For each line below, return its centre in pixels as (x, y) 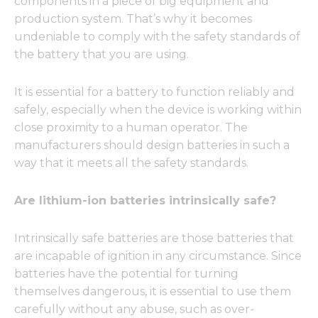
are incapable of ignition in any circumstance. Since (158, 256)
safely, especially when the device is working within (158, 110)
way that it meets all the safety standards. (131, 163)
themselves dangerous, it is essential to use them (153, 291)
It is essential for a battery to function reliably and (154, 92)
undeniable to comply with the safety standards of (157, 37)
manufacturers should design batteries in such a (152, 145)
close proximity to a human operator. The (131, 127)
